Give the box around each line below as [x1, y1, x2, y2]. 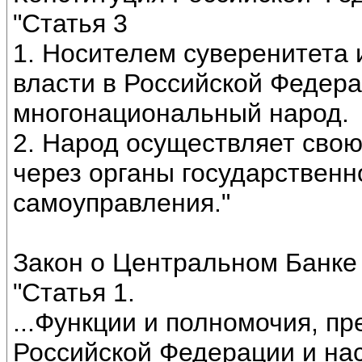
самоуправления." [13, 188, 230, 218]
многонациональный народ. [13, 99, 349, 128]
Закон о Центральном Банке [13, 248, 357, 278]
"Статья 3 [13, 9, 128, 39]
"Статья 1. [13, 278, 135, 308]
